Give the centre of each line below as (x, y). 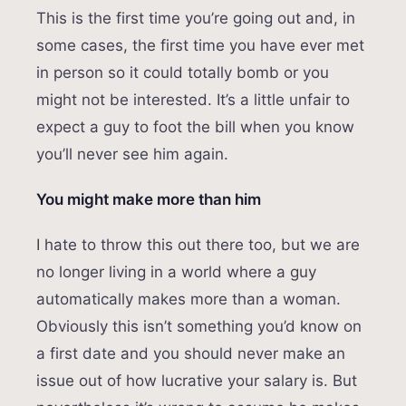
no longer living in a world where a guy (176, 272)
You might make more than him (149, 200)
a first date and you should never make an (191, 354)
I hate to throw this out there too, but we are (198, 245)
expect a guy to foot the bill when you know (195, 127)
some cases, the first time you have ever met (200, 46)
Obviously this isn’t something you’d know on (199, 327)
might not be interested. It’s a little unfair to (193, 100)
